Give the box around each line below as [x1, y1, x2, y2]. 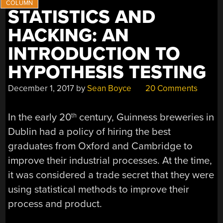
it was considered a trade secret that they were [8, 169, 215, 182]
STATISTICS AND [8, 5, 156, 28]
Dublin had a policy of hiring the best [8, 125, 171, 138]
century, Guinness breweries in [77, 111, 215, 124]
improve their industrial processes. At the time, [8, 154, 213, 167]
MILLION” [148, 2, 184, 13]
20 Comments [143, 83, 198, 94]
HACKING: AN [8, 24, 129, 47]
